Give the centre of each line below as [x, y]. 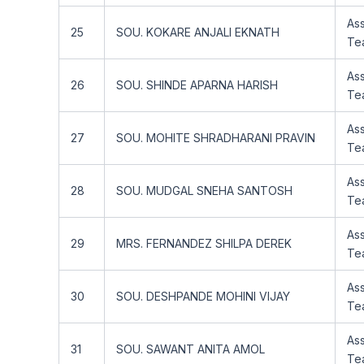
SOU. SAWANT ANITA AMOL [191, 349]
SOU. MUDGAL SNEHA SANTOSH [204, 191]
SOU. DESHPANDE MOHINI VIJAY [203, 296]
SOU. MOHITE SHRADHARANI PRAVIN [216, 138]
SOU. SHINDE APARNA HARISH [197, 85]
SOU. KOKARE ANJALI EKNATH [198, 32]
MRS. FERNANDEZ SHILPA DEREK [204, 243]
